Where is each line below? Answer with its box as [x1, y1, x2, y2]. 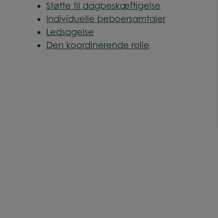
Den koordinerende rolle [46, 39, 150, 50]
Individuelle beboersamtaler [46, 13, 166, 24]
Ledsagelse [46, 26, 94, 37]
